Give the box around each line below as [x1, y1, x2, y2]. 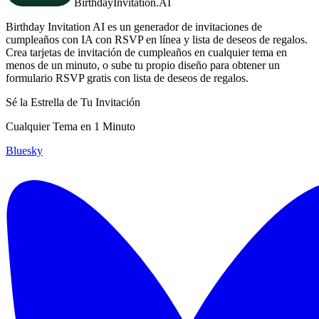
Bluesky [6, 144, 43, 157]
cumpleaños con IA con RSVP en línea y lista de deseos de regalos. [6, 33, 308, 46]
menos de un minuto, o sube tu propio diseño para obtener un [6, 58, 280, 71]
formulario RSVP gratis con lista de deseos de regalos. [6, 71, 249, 84]
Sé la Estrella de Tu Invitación [6, 95, 140, 108]
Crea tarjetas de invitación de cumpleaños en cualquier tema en [6, 46, 287, 58]
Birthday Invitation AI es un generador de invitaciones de [6, 20, 262, 33]
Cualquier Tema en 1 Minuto [6, 120, 135, 132]
